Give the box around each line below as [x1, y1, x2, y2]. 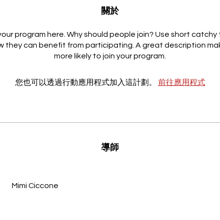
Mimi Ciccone [12, 181, 58, 190]
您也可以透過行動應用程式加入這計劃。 [15, 78, 157, 86]
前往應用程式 [158, 78, 205, 86]
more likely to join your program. [54, 52, 166, 60]
